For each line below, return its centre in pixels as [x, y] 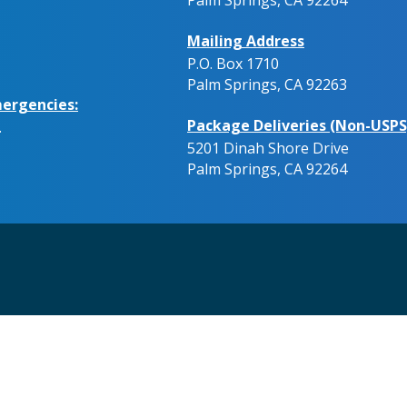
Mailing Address [246, 40]
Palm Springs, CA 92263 [267, 84]
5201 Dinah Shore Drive [268, 148]
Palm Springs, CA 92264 [267, 169]
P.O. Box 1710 [233, 63]
